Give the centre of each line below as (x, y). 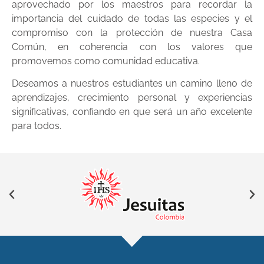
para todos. (37, 126)
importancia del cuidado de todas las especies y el (132, 18)
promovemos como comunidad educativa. (106, 61)
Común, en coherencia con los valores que (132, 47)
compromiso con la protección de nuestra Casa (132, 32)
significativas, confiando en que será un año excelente (132, 111)
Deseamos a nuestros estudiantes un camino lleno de (132, 83)
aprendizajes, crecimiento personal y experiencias (132, 97)
